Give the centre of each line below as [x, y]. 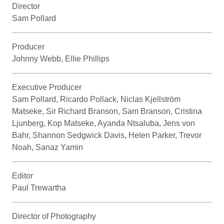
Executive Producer [47, 87]
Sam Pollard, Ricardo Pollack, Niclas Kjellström [96, 99]
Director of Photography [54, 216]
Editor [22, 175]
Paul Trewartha [39, 187]
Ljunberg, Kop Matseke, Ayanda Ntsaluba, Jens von [103, 123]
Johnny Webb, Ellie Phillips [61, 58]
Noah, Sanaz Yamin [47, 147]
